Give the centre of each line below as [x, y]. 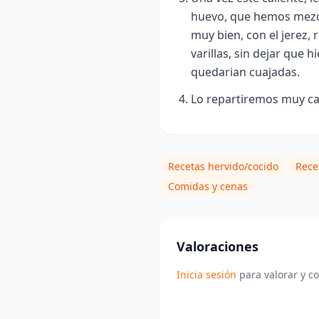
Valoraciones [218, 247]
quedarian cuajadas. [245, 72]
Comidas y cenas [208, 187]
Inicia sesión [206, 275]
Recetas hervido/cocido [223, 167]
